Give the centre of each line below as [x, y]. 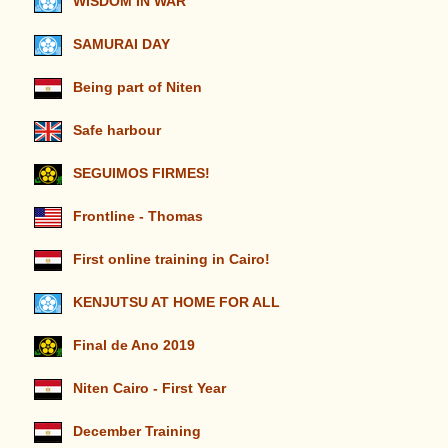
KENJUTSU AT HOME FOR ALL [176, 302]
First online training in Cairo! [171, 259]
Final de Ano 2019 [133, 345]
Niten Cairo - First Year [149, 388]
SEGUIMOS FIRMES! [141, 173]
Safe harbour [116, 130]
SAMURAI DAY [121, 44]
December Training [136, 431]
